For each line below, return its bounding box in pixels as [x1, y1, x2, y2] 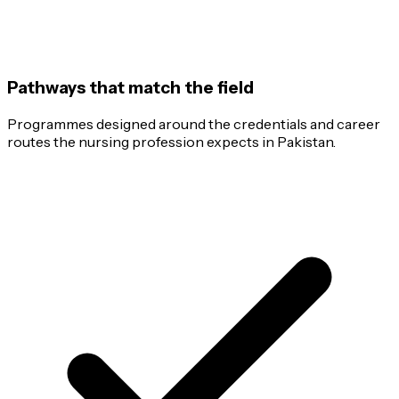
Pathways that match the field [7, 77, 254, 99]
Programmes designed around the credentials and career [7, 114, 380, 133]
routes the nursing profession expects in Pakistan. [7, 132, 336, 151]
